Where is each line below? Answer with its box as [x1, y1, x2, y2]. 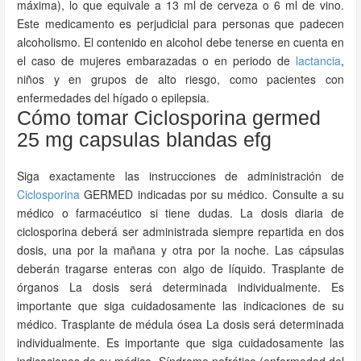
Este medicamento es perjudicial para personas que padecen [17, 15, 344, 31]
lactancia [296, 52, 341, 68]
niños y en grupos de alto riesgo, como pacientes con [17, 71, 344, 87]
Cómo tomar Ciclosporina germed [17, 106, 321, 129]
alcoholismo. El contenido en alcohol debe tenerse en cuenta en [17, 34, 344, 50]
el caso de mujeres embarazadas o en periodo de [17, 52, 296, 68]
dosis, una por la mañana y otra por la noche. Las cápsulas [17, 242, 344, 258]
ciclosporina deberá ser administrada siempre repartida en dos [17, 223, 344, 239]
